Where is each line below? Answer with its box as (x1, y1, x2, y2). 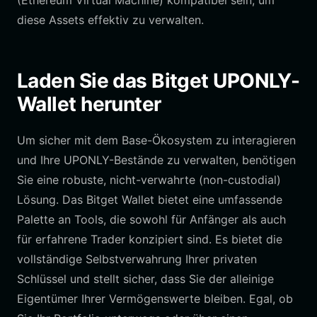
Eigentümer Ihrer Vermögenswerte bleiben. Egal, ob (17, 292, 293, 306)
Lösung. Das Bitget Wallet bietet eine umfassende (17, 192, 282, 207)
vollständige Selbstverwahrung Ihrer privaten (17, 252, 257, 266)
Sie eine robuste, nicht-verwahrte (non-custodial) (17, 173, 281, 187)
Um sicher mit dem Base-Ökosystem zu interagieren (17, 133, 296, 147)
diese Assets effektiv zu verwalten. (17, 13, 204, 27)
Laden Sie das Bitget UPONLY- (17, 69, 300, 93)
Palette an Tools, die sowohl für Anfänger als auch (17, 212, 286, 226)
